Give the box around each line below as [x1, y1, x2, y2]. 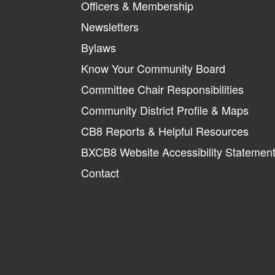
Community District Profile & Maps [81, 101, 249, 118]
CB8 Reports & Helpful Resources [81, 122, 249, 139]
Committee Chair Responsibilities [81, 80, 244, 97]
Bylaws [81, 39, 116, 55]
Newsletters [81, 18, 139, 34]
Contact [81, 164, 119, 180]
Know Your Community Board [81, 60, 225, 76]
